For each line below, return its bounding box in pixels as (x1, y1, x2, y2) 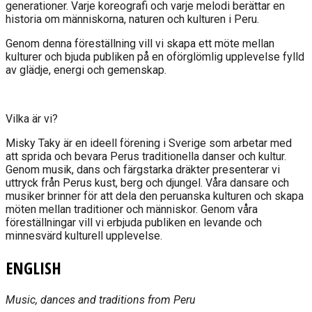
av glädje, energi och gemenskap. (6, 63, 166, 77)
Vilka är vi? (6, 111, 58, 125)
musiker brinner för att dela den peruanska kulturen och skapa (6, 189, 304, 203)
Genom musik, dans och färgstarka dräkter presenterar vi (6, 162, 280, 176)
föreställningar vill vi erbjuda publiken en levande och (6, 215, 262, 229)
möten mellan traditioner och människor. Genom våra (6, 202, 258, 216)
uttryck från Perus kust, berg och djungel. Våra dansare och (6, 175, 289, 189)
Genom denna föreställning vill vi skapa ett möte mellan (6, 36, 274, 50)
